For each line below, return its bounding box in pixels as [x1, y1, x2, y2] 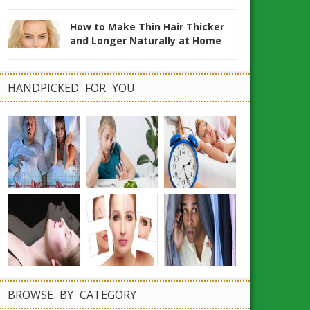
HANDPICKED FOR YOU [8, 80, 135, 96]
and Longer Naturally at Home [70, 34, 221, 48]
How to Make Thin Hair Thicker [70, 20, 224, 34]
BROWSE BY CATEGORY [8, 287, 136, 303]
